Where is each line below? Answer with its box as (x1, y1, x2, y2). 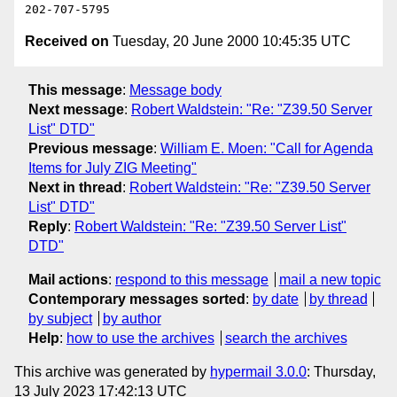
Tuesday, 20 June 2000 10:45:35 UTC (109, 34, 351, 50)
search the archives (224, 330, 347, 346)
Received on (25, 34, 109, 50)
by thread (308, 291, 368, 307)
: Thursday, (307, 363, 376, 379)
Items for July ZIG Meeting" (28, 160, 197, 175)
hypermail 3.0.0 (210, 363, 307, 379)
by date (253, 291, 299, 307)
